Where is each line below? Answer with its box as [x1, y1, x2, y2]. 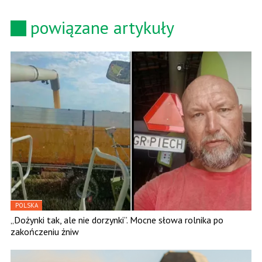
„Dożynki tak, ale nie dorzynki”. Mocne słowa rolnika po [11, 214, 223, 226]
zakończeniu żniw [11, 226, 79, 238]
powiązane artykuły [30, 16, 174, 39]
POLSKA [15, 201, 38, 210]
